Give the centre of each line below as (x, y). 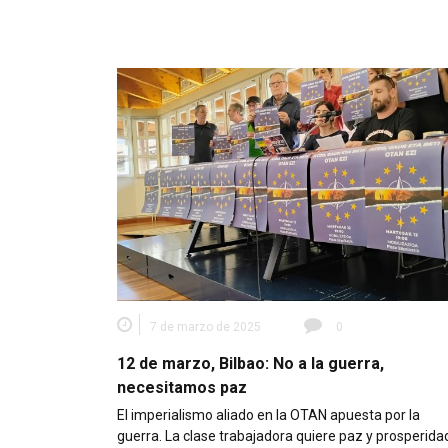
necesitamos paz (182, 387)
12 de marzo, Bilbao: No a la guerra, (250, 363)
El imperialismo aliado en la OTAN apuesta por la (268, 414)
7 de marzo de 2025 (205, 326)
